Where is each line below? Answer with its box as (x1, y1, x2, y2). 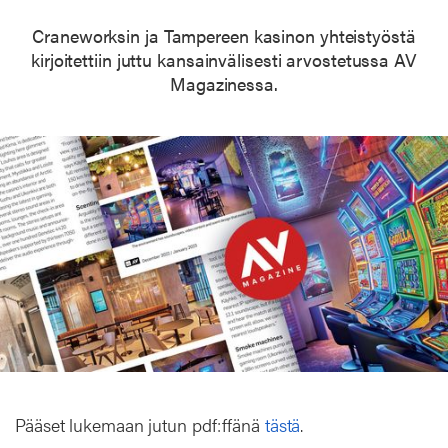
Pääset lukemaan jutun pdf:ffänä (15, 411, 265, 437)
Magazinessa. (170, 71, 278, 96)
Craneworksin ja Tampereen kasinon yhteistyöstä (32, 23, 416, 48)
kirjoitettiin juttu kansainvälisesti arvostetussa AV (31, 47, 417, 72)
